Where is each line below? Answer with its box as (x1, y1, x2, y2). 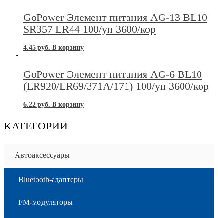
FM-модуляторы (18, 198, 73, 206)
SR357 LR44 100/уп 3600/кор (23, 23, 156, 36)
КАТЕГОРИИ (4, 119, 68, 132)
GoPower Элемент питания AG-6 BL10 (23, 68, 202, 80)
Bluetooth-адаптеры (18, 175, 83, 183)
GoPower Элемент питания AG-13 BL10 (23, 11, 207, 24)
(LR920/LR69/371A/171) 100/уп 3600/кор (23, 79, 209, 92)
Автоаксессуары (15, 150, 70, 159)
